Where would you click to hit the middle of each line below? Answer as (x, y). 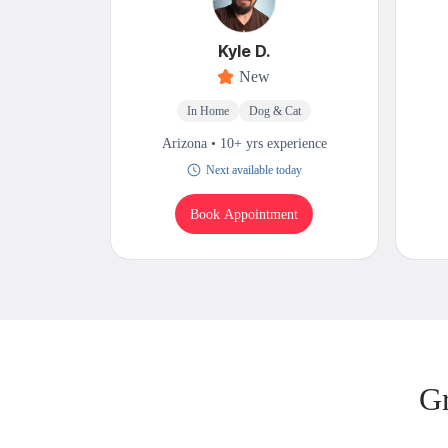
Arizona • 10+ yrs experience (244, 144)
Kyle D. (244, 51)
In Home (208, 111)
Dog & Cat (275, 111)
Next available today (253, 170)
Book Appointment (244, 214)
